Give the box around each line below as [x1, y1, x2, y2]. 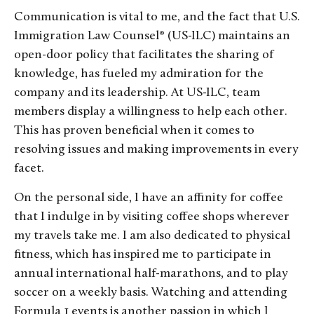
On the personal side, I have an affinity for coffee [14, 191, 283, 205]
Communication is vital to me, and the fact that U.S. [14, 11, 300, 25]
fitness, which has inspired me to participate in [14, 247, 271, 261]
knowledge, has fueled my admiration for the [14, 67, 264, 81]
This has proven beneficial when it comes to [14, 124, 254, 138]
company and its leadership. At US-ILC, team [14, 86, 260, 100]
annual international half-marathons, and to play [14, 266, 288, 280]
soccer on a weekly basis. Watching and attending [14, 285, 287, 299]
